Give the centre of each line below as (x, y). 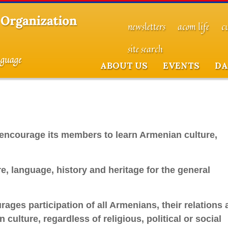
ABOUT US (124, 66)
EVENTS (181, 66)
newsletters (147, 27)
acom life (193, 27)
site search (145, 49)
